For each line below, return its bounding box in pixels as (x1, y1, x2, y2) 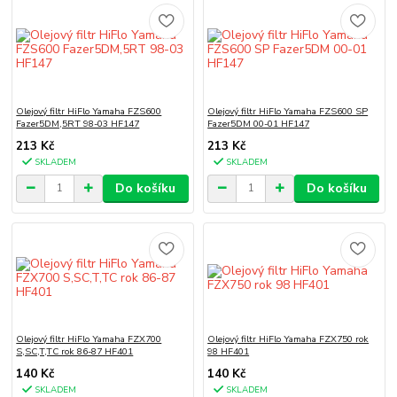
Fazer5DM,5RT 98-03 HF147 (16, 116, 140, 130)
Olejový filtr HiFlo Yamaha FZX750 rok (207, 331, 370, 346)
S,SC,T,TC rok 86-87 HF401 (16, 344, 134, 358)
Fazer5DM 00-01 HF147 (207, 116, 310, 130)
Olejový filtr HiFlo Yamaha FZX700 (16, 331, 162, 346)
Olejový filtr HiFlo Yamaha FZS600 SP (207, 104, 369, 118)
